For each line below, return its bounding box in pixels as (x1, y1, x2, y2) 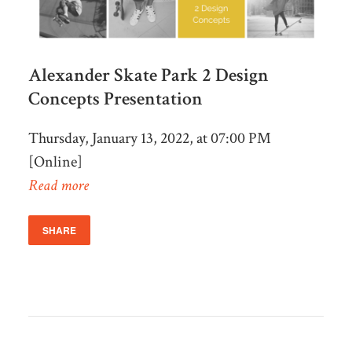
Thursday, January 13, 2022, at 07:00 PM (27, 127, 271, 148)
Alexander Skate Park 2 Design (27, 62, 269, 87)
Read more (27, 174, 89, 196)
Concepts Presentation (27, 86, 203, 111)
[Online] (27, 151, 82, 172)
